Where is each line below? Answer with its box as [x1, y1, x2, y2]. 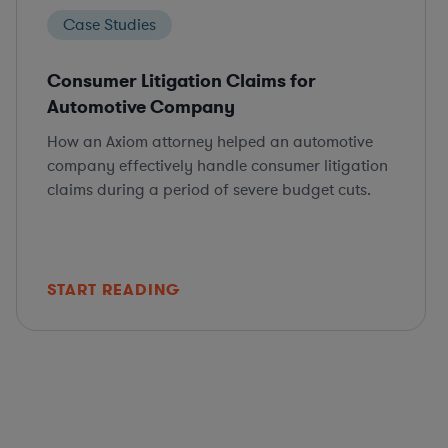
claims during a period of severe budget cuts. [47, 178, 371, 201]
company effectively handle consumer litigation [47, 154, 388, 177]
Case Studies [63, 13, 156, 36]
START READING [47, 278, 180, 300]
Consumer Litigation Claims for [47, 68, 316, 93]
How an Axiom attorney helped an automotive [47, 130, 373, 153]
